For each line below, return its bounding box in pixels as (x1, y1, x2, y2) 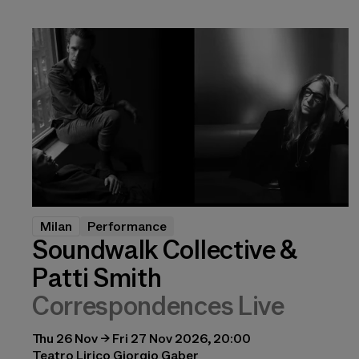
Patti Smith (32, 263, 162, 292)
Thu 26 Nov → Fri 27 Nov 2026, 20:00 (32, 330, 251, 346)
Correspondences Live (32, 291, 284, 321)
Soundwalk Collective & (32, 235, 297, 264)
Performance (87, 218, 167, 234)
